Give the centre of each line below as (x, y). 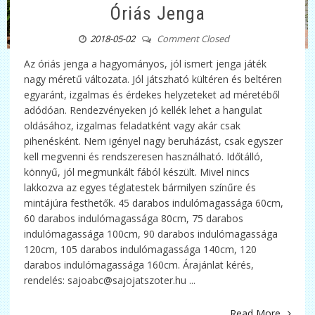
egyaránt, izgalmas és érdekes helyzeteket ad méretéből (152, 94)
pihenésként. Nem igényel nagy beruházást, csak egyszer (154, 141)
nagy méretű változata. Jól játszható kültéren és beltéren (153, 79)
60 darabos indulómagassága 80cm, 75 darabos (134, 218)
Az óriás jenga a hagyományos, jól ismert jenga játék (146, 63)
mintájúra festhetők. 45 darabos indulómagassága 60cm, (154, 202)
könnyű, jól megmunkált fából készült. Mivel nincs (137, 172)
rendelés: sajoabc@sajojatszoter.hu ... (110, 280)
